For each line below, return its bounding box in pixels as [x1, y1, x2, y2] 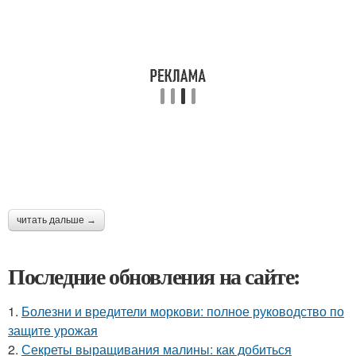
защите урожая [8, 321, 98, 340]
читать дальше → [17, 215, 96, 226]
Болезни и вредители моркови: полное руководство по [21, 302, 344, 321]
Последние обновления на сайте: [8, 260, 300, 293]
